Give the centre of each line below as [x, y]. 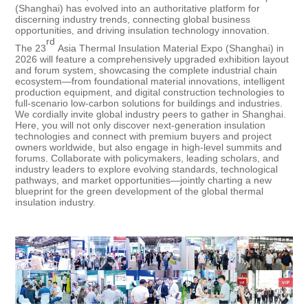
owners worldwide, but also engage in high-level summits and [149, 147]
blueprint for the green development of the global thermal [140, 191]
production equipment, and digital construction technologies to [150, 92]
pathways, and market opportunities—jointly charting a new [144, 180]
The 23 [31, 48]
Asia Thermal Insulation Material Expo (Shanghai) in [170, 48]
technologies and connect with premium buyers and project [144, 136]
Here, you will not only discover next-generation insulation [141, 125]
